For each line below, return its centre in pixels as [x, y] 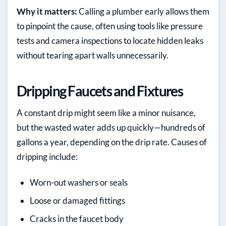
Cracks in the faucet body [77, 219]
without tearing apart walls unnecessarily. [93, 55]
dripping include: [47, 157]
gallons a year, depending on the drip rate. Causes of [112, 142]
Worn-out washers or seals [79, 183]
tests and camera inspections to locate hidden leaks [110, 41]
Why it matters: [47, 12]
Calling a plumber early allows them [143, 12]
